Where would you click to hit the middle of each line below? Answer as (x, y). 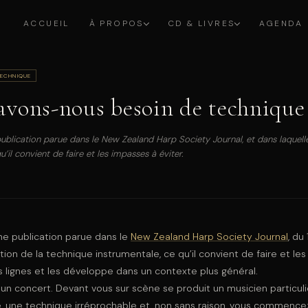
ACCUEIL (46, 23)
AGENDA (281, 23)
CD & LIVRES (201, 23)
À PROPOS (116, 23)
